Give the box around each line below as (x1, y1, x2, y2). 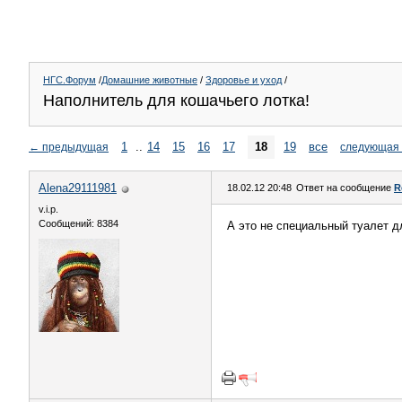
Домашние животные (101, 74, 197, 85)
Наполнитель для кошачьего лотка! (43, 92, 310, 109)
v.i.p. (39, 204, 58, 214)
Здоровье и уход (205, 74, 282, 85)
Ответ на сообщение (296, 182, 394, 193)
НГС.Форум (43, 74, 96, 85)
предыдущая (42, 141, 109, 153)
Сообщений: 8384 (39, 218, 118, 229)
